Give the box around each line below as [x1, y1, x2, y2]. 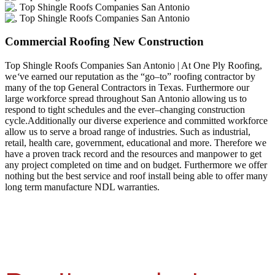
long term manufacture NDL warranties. [5, 181, 160, 192]
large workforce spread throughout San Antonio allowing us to [5, 93, 247, 104]
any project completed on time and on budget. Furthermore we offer [5, 159, 267, 170]
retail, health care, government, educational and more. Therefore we [5, 137, 266, 148]
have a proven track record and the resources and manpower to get [5, 148, 261, 159]
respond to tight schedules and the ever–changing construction [5, 104, 245, 115]
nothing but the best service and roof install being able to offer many [5, 170, 268, 181]
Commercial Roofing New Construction [5, 35, 204, 48]
